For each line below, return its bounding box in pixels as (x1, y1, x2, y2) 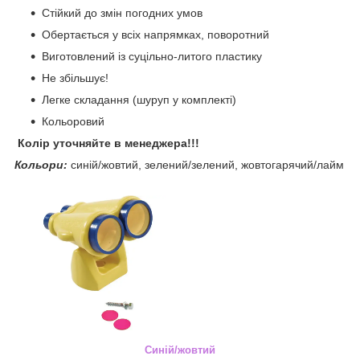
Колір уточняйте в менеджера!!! (18, 136, 199, 149)
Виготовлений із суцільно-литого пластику (42, 49, 262, 63)
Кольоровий (42, 114, 108, 128)
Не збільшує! (42, 71, 112, 84)
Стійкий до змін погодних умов (42, 6, 206, 19)
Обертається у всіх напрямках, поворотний (42, 27, 272, 41)
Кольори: (14, 157, 67, 171)
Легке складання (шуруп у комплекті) (42, 92, 239, 106)
